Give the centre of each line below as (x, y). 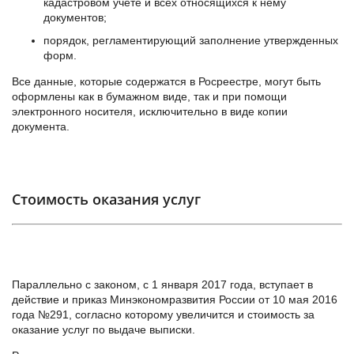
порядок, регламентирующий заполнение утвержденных (191, 41)
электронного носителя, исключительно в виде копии (150, 112)
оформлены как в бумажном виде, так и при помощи (149, 97)
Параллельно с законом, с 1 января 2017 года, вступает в (162, 285)
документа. (41, 127)
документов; (75, 18)
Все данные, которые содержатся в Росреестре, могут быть (166, 82)
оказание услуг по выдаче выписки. (104, 330)
